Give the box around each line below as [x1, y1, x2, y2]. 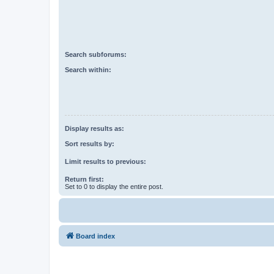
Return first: [65, 175, 104, 183]
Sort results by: [65, 139, 114, 147]
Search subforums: [65, 51, 127, 59]
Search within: [65, 65, 111, 73]
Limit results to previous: [65, 157, 146, 165]
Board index [76, 232, 115, 240]
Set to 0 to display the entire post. [65, 182, 163, 190]
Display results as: [65, 125, 124, 133]
